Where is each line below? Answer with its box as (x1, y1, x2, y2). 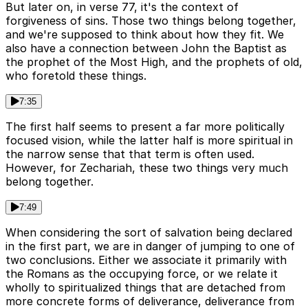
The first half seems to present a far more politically (5, 120, 285, 134)
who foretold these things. (5, 69, 146, 83)
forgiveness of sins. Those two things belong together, (5, 14, 296, 28)
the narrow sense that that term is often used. (5, 147, 254, 162)
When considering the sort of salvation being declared (5, 225, 292, 240)
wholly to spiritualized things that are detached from (5, 280, 285, 295)
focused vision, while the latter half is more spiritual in (5, 133, 293, 148)
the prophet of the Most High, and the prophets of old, (5, 55, 302, 69)
